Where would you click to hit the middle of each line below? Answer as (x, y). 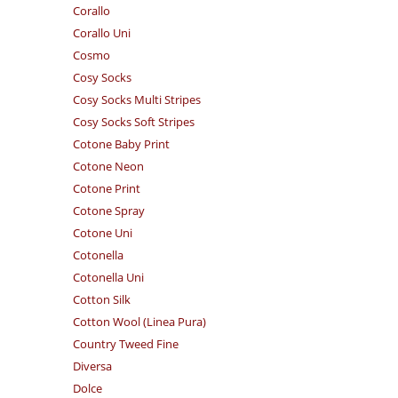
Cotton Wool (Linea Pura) (140, 322)
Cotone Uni (103, 233)
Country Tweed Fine (126, 344)
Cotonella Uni (109, 277)
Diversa (93, 366)
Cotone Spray (109, 211)
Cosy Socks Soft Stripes (134, 122)
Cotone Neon (109, 166)
